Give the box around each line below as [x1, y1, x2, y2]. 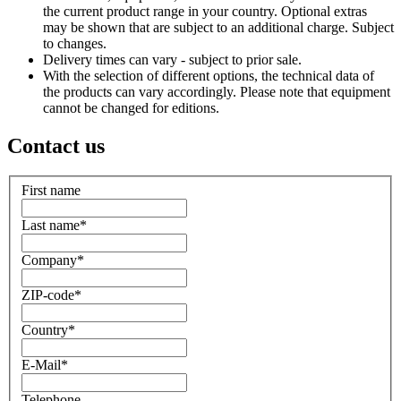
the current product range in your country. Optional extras [43, 3, 367, 19]
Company [21, 252, 77, 269]
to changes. [43, 35, 107, 51]
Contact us [7, 133, 105, 158]
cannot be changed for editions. [43, 99, 219, 115]
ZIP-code [21, 287, 74, 303]
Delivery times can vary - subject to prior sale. [43, 51, 302, 67]
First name [21, 183, 81, 199]
